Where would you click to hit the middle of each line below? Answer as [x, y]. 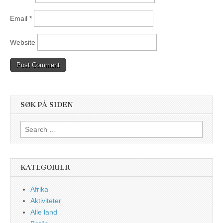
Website [23, 43]
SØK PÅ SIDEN [47, 105]
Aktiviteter [46, 200]
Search [31, 126]
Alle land [44, 212]
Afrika [39, 189]
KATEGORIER [45, 167]
